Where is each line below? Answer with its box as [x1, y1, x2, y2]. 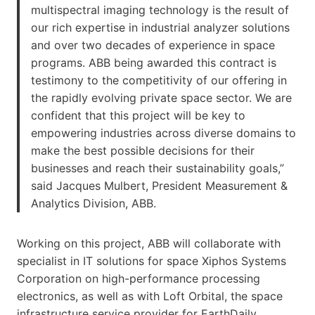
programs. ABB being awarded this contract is [31, 55, 276, 70]
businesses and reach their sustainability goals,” [31, 160, 284, 175]
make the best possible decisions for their [31, 143, 255, 157]
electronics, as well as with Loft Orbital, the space [17, 288, 283, 303]
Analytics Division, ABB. [31, 195, 156, 210]
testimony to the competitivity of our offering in [31, 72, 287, 87]
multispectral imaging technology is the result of [31, 2, 289, 17]
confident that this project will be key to [31, 108, 245, 122]
